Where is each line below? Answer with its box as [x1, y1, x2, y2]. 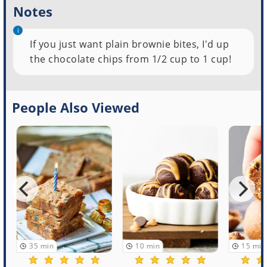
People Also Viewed [12, 98, 140, 116]
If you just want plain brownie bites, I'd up [30, 37, 229, 51]
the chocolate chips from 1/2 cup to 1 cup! [30, 52, 232, 66]
